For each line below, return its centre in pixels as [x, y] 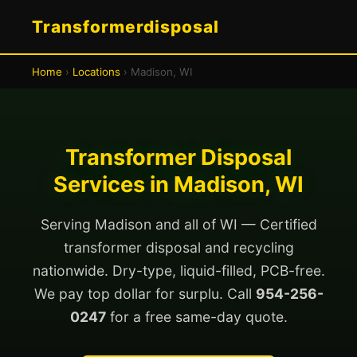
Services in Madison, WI [178, 184]
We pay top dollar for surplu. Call [145, 294]
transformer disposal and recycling [178, 247]
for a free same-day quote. [196, 317]
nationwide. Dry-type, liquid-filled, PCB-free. [178, 271]
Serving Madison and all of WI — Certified [178, 224]
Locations [96, 72]
